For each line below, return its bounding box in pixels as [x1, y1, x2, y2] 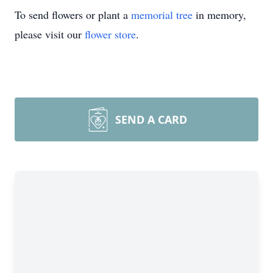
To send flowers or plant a [15, 7, 131, 22]
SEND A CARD [115, 112, 187, 127]
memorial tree [131, 7, 193, 22]
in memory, [193, 7, 246, 22]
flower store [85, 27, 136, 41]
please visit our [15, 27, 85, 41]
